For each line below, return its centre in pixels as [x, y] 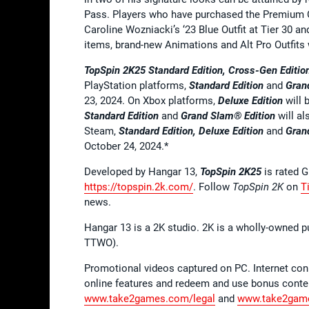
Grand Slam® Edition [229, 116]
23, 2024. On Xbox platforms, [151, 100]
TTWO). [101, 242]
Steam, [101, 131]
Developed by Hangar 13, [142, 171]
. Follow [213, 187]
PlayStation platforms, [137, 85]
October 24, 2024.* [126, 146]
